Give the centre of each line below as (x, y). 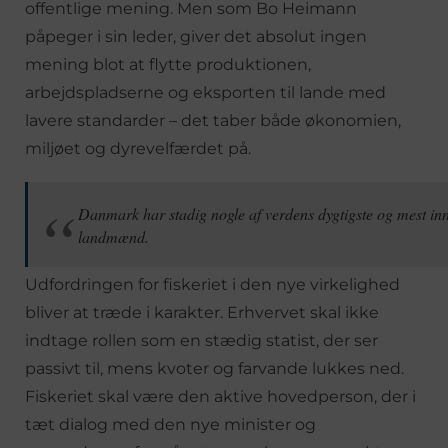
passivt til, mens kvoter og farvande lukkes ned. (214, 368)
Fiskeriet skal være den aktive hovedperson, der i (220, 396)
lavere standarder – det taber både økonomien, (213, 120)
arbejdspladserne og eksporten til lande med (205, 92)
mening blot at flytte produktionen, (168, 64)
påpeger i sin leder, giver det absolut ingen (196, 36)
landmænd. (113, 236)
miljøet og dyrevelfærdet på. (138, 148)
